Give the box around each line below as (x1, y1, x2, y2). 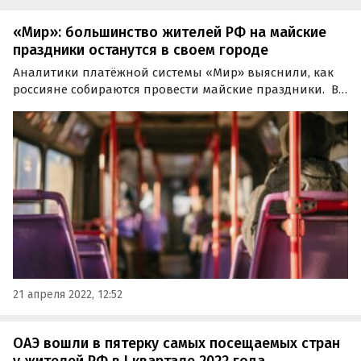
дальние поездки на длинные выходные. (13, 116, 259, 131)
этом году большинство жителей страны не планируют (13, 99, 341, 114)
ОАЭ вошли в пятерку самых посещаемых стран (13, 334, 340, 353)
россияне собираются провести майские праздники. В (13, 82, 338, 98)
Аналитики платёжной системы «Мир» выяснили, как (13, 65, 334, 81)
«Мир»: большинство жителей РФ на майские (13, 23, 326, 41)
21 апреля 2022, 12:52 (13, 288, 122, 302)
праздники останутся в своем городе (13, 40, 268, 59)
